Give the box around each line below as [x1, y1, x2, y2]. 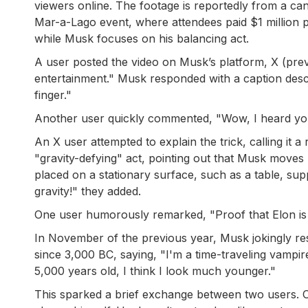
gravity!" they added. [34, 184, 141, 199]
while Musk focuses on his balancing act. [34, 32, 249, 46]
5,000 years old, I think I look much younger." [34, 264, 276, 278]
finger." [34, 88, 71, 102]
